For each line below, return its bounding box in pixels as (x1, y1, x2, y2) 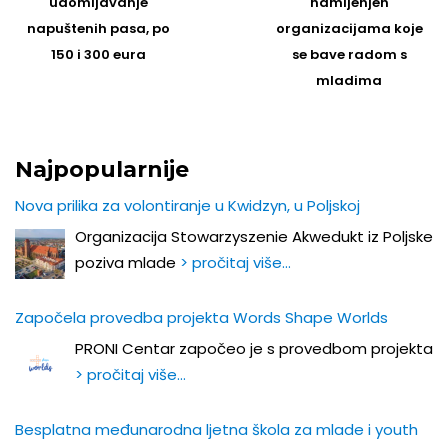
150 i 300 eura (51, 45, 147, 65)
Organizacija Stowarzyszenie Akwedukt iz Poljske (75, 226, 433, 248)
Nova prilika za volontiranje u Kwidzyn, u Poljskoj (15, 195, 360, 217)
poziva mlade (75, 252, 180, 274)
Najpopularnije (15, 156, 189, 184)
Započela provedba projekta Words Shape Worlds (15, 307, 388, 329)
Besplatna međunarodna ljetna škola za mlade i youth (15, 419, 418, 441)
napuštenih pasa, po (27, 19, 171, 39)
